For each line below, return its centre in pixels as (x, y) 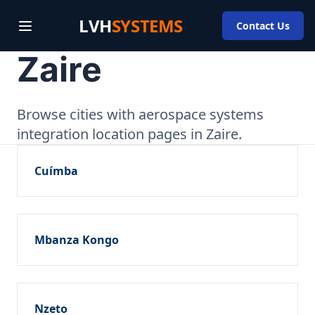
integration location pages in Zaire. (129, 134)
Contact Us (263, 26)
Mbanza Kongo (77, 240)
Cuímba (56, 171)
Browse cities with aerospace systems (140, 114)
